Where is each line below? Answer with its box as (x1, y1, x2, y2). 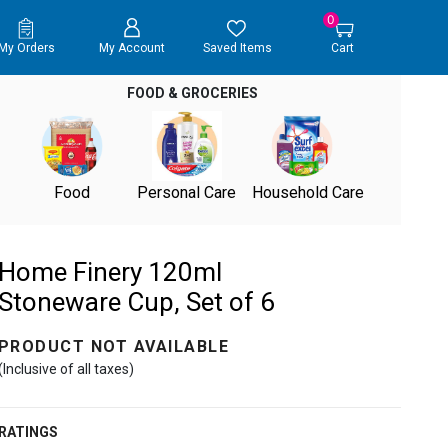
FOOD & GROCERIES (127, 85, 259, 101)
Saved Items (202, 41, 272, 56)
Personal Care (137, 183, 237, 202)
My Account (98, 41, 165, 56)
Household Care (251, 183, 364, 202)
